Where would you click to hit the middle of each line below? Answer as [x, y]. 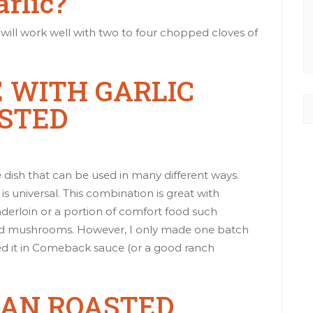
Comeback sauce [78, 247]
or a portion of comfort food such [128, 211]
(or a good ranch [169, 247]
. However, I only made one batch [160, 229]
